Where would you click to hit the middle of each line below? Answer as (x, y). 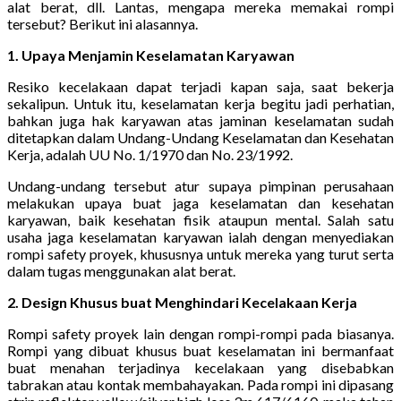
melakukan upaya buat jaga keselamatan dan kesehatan (200, 202)
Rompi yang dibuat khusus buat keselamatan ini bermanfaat (200, 350)
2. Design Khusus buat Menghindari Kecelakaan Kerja (182, 302)
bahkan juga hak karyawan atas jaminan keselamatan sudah (200, 120)
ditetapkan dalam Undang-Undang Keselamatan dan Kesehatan (200, 137)
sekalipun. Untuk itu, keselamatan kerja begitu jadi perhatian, (200, 103)
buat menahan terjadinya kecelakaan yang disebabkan (200, 367)
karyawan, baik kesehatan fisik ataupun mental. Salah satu (200, 219)
